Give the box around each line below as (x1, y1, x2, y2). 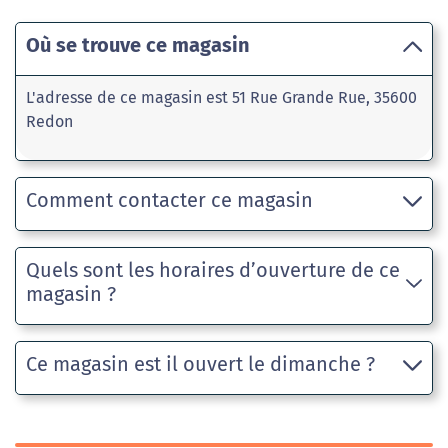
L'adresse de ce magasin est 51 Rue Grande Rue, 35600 (26, 88, 417, 107)
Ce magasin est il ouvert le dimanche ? (26, 352, 375, 376)
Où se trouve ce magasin (26, 33, 250, 57)
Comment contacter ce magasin (26, 188, 313, 212)
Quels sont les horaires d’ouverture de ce (26, 258, 400, 282)
